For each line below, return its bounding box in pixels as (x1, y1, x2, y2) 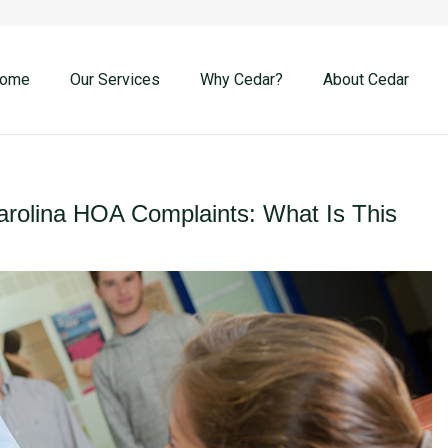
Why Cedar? (200, 70, 283, 89)
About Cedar (323, 70, 409, 89)
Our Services (70, 70, 160, 89)
